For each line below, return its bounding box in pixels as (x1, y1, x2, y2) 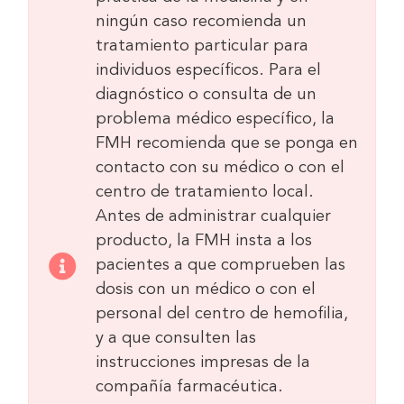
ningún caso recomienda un (95, 13, 307, 30)
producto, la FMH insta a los (95, 232, 312, 249)
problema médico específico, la (95, 110, 335, 127)
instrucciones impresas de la (95, 353, 310, 371)
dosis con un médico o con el (95, 280, 316, 298)
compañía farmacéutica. (95, 378, 283, 395)
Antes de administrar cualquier (95, 207, 331, 225)
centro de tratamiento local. (95, 183, 314, 200)
